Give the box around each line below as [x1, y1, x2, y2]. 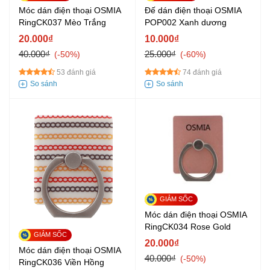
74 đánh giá [182, 68, 222, 77]
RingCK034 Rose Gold [144, 221, 231, 231]
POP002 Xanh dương [144, 17, 227, 28]
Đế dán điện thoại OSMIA [144, 5, 242, 16]
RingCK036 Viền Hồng [19, 257, 104, 267]
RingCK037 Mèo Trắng [19, 17, 106, 28]
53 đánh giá [57, 68, 96, 77]
